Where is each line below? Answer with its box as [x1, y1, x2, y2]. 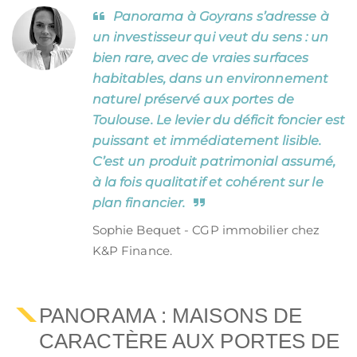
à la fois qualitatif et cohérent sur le [92, 175, 324, 190]
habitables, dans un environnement [92, 71, 329, 86]
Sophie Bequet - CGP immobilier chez [92, 222, 320, 237]
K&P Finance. [92, 243, 172, 258]
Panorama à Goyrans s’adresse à [112, 9, 329, 24]
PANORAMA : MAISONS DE [39, 304, 303, 327]
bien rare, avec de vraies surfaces [92, 50, 309, 65]
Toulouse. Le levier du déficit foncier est [92, 112, 345, 127]
